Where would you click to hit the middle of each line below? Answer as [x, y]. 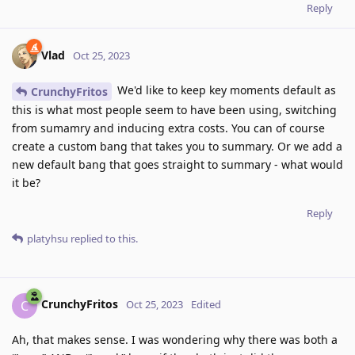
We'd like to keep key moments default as [225, 90]
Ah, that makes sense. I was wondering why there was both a [175, 339]
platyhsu [48, 238]
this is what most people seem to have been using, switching [174, 109]
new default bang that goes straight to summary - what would [177, 164]
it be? [26, 182]
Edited [206, 305]
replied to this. [103, 238]
